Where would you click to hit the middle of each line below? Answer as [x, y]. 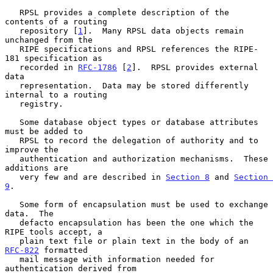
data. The [29, 213]
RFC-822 [22, 250]
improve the [32, 149]
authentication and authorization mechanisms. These [12, 158]
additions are [37, 168]
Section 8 [188, 177]
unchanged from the [49, 40]
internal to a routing [56, 94]
